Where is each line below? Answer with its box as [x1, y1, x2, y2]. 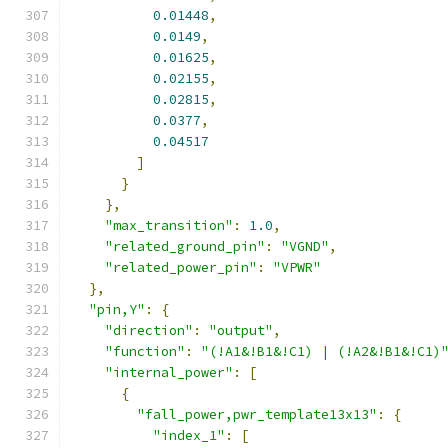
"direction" [105, 322, 193, 339]
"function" [105, 343, 185, 360]
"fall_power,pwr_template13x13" [137, 406, 377, 423]
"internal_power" [105, 364, 233, 381]
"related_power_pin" [105, 259, 257, 276]
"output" [209, 322, 273, 339]
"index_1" [153, 427, 225, 444]
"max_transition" [105, 217, 233, 234]
